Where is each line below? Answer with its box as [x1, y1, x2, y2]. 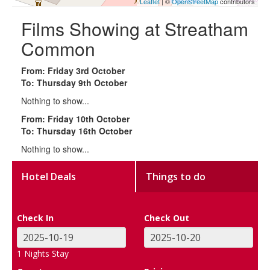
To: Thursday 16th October [21, 124, 132, 137]
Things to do [146, 169, 206, 183]
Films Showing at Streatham [21, 15, 248, 42]
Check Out [144, 212, 189, 224]
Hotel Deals [22, 169, 77, 183]
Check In [17, 212, 54, 224]
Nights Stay [22, 247, 69, 259]
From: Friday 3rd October [21, 64, 125, 77]
